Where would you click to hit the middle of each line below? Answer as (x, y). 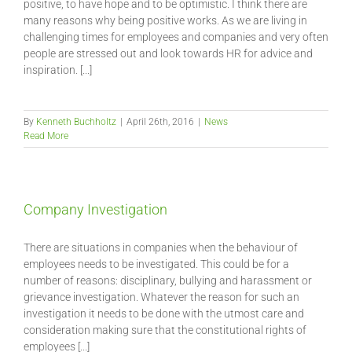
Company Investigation (95, 209)
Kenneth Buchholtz (76, 122)
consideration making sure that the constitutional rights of (165, 330)
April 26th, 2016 (160, 122)
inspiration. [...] (58, 70)
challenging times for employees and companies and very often (176, 37)
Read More (46, 136)
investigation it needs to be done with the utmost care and (164, 313)
